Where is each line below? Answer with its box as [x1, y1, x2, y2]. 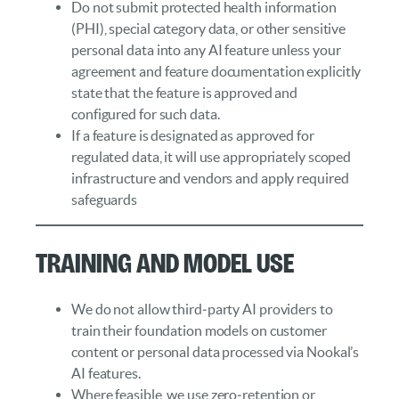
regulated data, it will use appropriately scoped [71, 149, 352, 165]
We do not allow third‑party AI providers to [71, 300, 333, 317]
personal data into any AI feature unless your [71, 42, 341, 58]
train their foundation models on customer [71, 322, 327, 338]
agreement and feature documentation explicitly [71, 63, 362, 79]
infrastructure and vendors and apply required [71, 170, 349, 186]
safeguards [71, 191, 138, 208]
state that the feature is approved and [71, 85, 298, 101]
